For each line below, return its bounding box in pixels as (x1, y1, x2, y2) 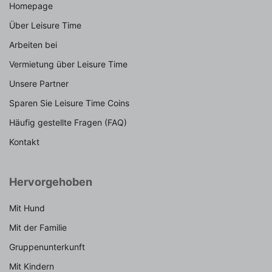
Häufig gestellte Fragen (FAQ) (9, 117, 127, 127)
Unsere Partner (9, 78, 69, 89)
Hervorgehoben (9, 175, 92, 188)
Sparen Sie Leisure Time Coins (9, 97, 129, 108)
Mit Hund (9, 202, 45, 213)
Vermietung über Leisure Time (9, 58, 127, 69)
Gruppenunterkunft (9, 241, 85, 252)
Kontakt (9, 136, 39, 147)
